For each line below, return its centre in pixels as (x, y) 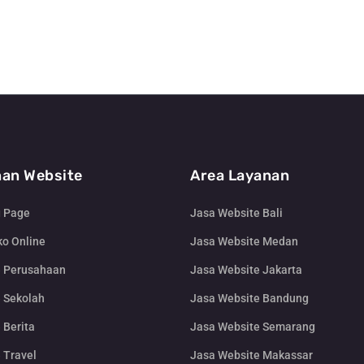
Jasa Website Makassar (251, 355)
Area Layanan (240, 176)
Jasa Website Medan (244, 242)
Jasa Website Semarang (253, 327)
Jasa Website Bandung (249, 299)
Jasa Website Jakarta (246, 270)
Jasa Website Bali (236, 213)
